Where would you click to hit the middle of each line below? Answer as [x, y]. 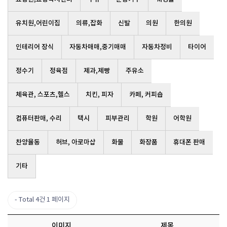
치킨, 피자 [100, 95]
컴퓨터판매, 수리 [39, 119]
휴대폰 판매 [189, 142]
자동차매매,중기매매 [98, 47]
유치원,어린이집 [38, 23]
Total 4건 [32, 200]
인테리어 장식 [35, 47]
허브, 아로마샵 [76, 142]
